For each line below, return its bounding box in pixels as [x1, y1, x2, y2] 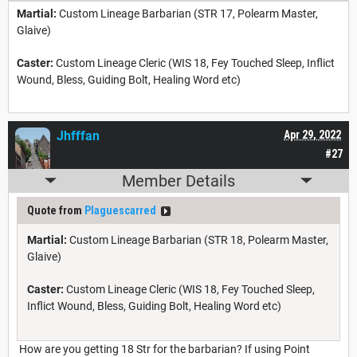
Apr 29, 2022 [284, 127, 341, 141]
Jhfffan [57, 127, 100, 143]
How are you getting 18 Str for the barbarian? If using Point [17, 342, 310, 355]
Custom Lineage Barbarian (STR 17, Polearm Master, [57, 6, 318, 20]
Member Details [122, 171, 235, 190]
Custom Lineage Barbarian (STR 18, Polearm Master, [67, 233, 328, 246]
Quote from [27, 203, 84, 217]
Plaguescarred [84, 203, 156, 217]
